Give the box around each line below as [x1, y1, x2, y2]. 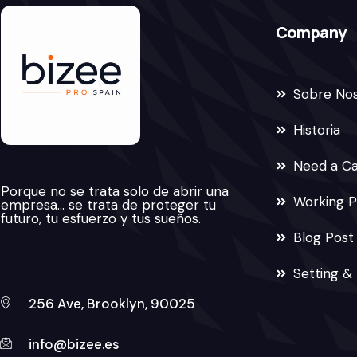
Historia [293, 121, 341, 139]
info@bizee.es [28, 335, 120, 354]
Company [275, 22, 347, 44]
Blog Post [293, 229, 355, 247]
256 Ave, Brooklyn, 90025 [28, 295, 195, 313]
